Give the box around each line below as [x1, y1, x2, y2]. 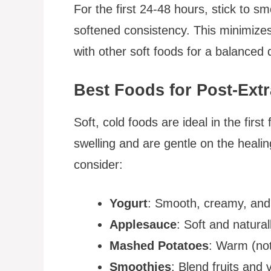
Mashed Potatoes [109, 238, 209, 252]
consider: [74, 157, 123, 171]
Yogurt [109, 196, 148, 210]
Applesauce [109, 217, 177, 231]
